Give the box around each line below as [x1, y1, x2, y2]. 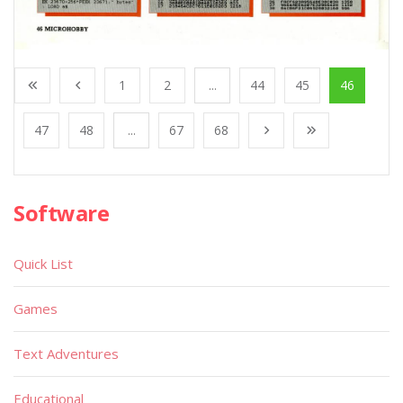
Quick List [13, 254, 73, 273]
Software [13, 197, 110, 228]
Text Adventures [13, 344, 119, 363]
